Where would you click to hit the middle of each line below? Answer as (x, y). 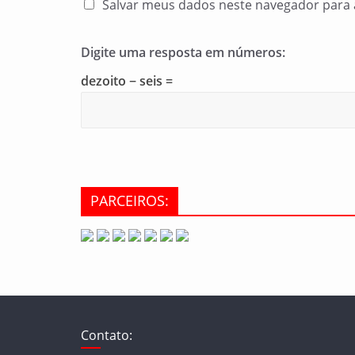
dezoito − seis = (127, 81)
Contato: (107, 335)
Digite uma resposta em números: (183, 52)
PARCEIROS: (130, 200)
